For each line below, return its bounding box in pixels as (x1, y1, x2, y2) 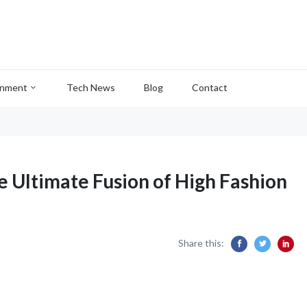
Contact (192, 82, 228, 93)
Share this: (178, 237, 224, 249)
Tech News (66, 82, 115, 93)
